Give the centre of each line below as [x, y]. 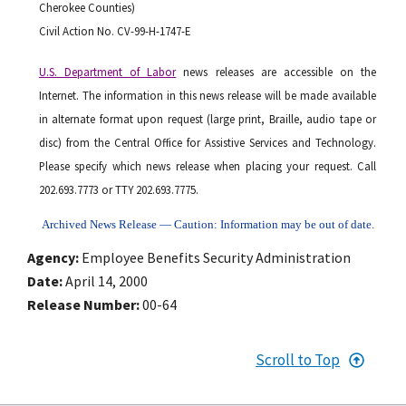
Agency [51, 258]
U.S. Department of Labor [108, 71]
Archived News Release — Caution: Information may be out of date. [208, 224]
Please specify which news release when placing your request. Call [208, 165]
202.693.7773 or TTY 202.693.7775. [119, 189]
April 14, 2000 [106, 281]
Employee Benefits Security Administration [216, 258]
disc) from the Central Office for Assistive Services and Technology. [208, 142]
